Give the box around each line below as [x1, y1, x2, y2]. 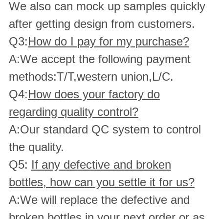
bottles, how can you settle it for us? [8, 175, 195, 189]
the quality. [8, 140, 64, 153]
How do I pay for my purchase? [27, 34, 189, 48]
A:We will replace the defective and [8, 193, 190, 206]
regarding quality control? [8, 105, 138, 118]
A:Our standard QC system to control [8, 122, 201, 136]
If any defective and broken [31, 157, 171, 171]
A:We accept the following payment [8, 52, 191, 66]
